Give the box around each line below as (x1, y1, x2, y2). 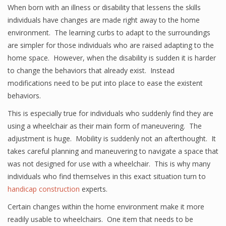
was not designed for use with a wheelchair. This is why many (8, 159, 210, 168)
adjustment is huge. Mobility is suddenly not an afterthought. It (8, 134, 216, 143)
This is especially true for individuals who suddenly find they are (8, 108, 213, 118)
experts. (80, 184, 107, 194)
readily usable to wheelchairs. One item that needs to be (8, 214, 193, 224)
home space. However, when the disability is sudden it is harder (8, 53, 216, 63)
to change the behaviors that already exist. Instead (8, 66, 175, 75)
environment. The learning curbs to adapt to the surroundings (8, 28, 210, 37)
